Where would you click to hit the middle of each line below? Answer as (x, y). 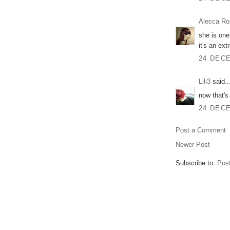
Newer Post (193, 145)
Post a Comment (201, 130)
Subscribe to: (196, 163)
